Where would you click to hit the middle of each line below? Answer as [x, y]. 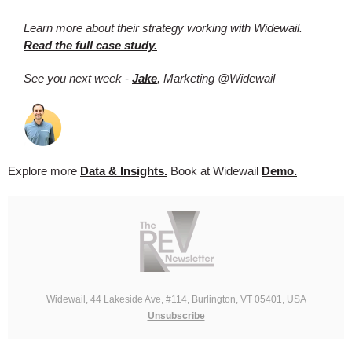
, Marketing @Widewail [216, 78]
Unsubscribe [176, 316]
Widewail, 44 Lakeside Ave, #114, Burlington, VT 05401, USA [176, 299]
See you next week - [78, 78]
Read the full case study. [90, 45]
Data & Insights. [124, 171]
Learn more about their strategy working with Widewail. [163, 28]
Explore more [44, 171]
